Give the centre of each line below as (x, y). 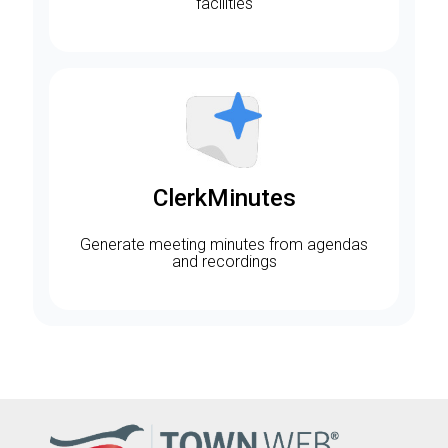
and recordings (224, 261)
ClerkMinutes (224, 197)
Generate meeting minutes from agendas (224, 244)
